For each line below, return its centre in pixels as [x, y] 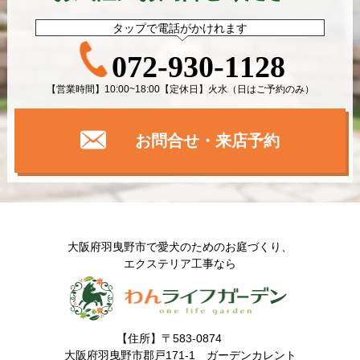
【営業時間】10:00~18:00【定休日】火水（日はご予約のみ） [180, 89]
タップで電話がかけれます [180, 28]
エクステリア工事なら [180, 264]
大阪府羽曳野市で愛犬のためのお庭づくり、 [180, 247]
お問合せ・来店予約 [205, 141]
